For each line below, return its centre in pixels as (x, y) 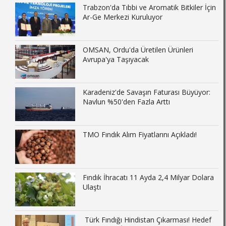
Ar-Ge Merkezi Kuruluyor (123, 17)
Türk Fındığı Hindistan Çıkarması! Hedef (147, 219)
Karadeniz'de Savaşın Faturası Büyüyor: (147, 92)
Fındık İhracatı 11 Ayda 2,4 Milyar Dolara (149, 177)
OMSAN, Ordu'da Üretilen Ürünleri (138, 50)
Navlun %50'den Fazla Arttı (127, 102)
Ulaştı (92, 187)
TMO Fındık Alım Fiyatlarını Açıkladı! (140, 135)
